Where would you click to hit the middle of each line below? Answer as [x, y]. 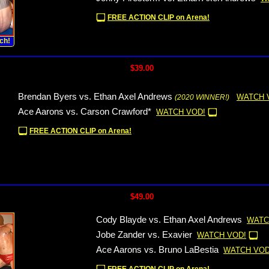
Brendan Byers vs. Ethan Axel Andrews [95, 97]
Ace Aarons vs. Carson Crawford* [85, 112]
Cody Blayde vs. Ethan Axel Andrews [169, 220]
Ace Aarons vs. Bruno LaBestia [157, 250]
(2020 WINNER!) [202, 97]
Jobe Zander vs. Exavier [144, 235]
